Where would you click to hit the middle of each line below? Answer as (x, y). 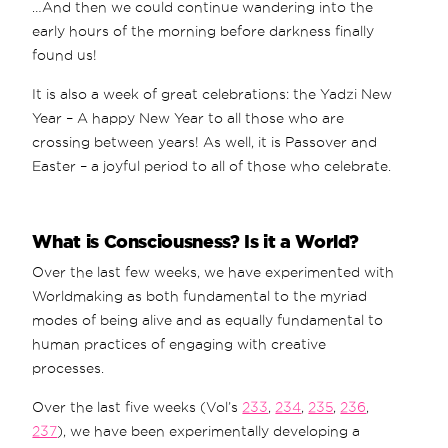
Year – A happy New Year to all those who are (188, 117)
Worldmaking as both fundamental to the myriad (200, 295)
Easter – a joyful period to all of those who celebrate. (212, 165)
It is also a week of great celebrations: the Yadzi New (212, 93)
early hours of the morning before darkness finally (203, 30)
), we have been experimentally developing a (209, 430)
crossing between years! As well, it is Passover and (205, 141)
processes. (68, 367)
